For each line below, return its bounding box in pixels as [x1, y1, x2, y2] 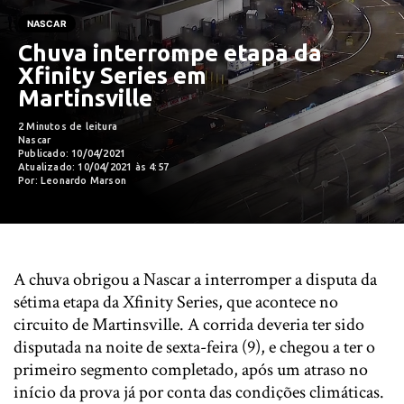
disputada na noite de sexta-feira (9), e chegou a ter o [14, 335, 375, 359]
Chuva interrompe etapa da [18, 40, 322, 66]
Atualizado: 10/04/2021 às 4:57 [18, 161, 169, 172]
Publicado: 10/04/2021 [18, 148, 126, 159]
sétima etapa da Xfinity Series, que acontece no [14, 290, 338, 314]
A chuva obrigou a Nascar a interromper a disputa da [14, 268, 377, 291]
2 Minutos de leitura [18, 121, 117, 132]
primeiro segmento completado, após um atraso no [14, 358, 368, 381]
